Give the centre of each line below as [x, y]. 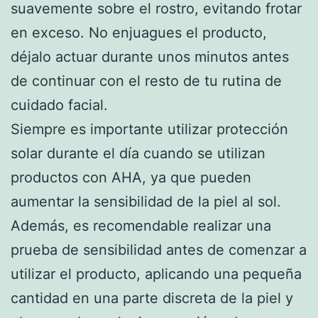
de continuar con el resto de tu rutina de [146, 81]
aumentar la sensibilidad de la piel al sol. [146, 201]
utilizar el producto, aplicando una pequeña [156, 274]
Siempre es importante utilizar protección [149, 129]
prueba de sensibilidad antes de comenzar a [159, 250]
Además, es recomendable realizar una [141, 225]
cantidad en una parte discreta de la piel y [152, 298]
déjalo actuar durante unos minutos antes [150, 56]
